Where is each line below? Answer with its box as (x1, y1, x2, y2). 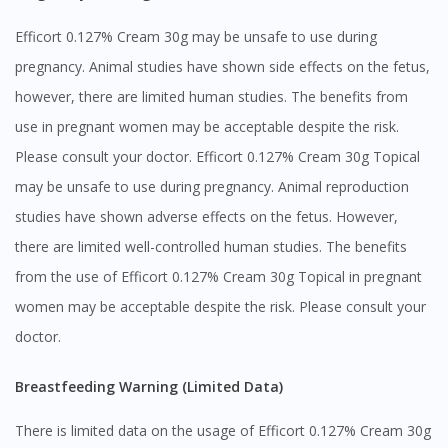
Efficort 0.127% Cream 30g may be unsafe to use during (15, 27, 377, 47)
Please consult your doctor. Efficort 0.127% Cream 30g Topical (15, 147, 420, 167)
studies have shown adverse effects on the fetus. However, (15, 207, 398, 227)
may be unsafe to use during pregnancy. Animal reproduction (15, 177, 409, 197)
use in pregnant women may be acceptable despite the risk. (15, 117, 399, 137)
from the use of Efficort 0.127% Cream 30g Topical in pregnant (15, 267, 422, 287)
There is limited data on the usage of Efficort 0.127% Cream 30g (15, 421, 431, 441)
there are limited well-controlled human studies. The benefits (15, 237, 407, 257)
